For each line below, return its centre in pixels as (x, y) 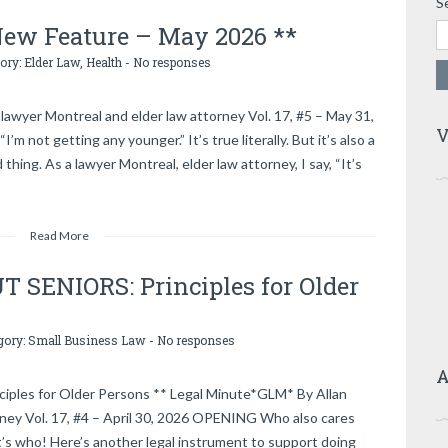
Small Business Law (87, 340)
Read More (59, 235)
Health (104, 62)
